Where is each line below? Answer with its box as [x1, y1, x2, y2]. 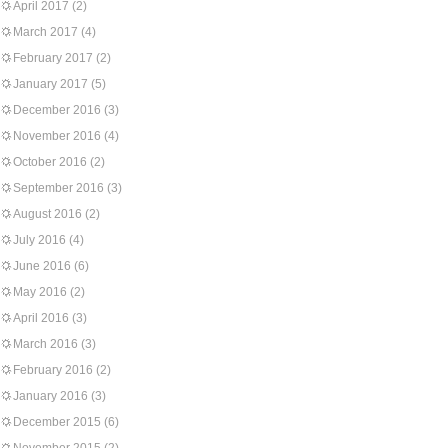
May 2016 [13, 285, 67, 299]
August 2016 [13, 207, 82, 221]
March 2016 [13, 337, 78, 351]
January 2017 [13, 77, 88, 91]
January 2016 [13, 389, 88, 403]
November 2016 [13, 129, 101, 143]
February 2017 [13, 51, 93, 65]
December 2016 [13, 103, 101, 117]
